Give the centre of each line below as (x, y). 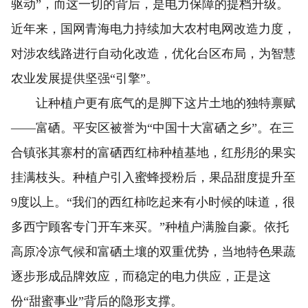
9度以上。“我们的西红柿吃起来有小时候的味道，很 (153, 202)
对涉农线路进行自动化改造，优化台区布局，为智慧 (153, 54)
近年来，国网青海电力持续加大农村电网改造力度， (153, 29)
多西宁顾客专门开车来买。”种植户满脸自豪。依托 (150, 227)
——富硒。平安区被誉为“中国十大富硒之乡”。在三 (153, 128)
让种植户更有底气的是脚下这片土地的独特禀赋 (153, 103)
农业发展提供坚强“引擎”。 (85, 79)
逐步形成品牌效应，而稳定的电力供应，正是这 (141, 277)
